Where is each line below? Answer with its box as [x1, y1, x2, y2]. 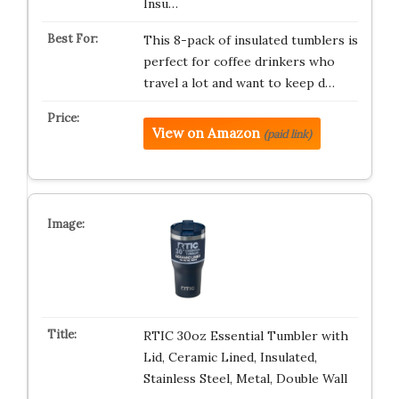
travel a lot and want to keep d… [142, 75, 335, 91]
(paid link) [263, 127, 312, 141]
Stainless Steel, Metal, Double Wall [142, 370, 347, 387]
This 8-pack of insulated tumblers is [142, 32, 358, 48]
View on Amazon [151, 125, 260, 142]
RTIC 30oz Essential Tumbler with [142, 328, 348, 344]
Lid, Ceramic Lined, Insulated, [142, 349, 317, 365]
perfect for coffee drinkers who [142, 53, 335, 69]
